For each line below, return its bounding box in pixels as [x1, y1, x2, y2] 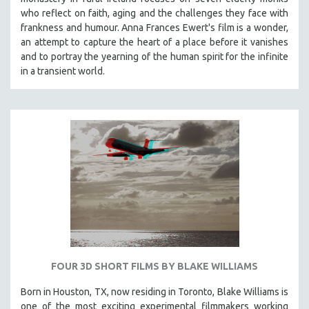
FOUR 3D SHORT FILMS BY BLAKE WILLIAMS [51, 260, 258, 272]
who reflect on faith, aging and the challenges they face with [21, 8, 288, 19]
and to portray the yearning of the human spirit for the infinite [21, 51, 288, 62]
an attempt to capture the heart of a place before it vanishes [21, 37, 288, 48]
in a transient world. [21, 66, 105, 77]
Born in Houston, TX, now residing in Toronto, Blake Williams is [21, 286, 288, 297]
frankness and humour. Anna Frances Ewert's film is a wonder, [21, 22, 288, 33]
